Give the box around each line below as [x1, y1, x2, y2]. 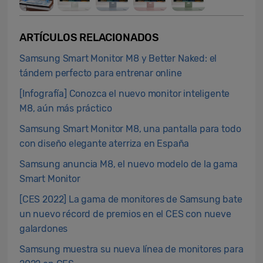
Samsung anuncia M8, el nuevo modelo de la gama [19, 159, 238, 170]
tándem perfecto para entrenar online [19, 68, 182, 79]
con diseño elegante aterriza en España [19, 138, 190, 149]
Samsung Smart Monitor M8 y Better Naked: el [19, 53, 217, 64]
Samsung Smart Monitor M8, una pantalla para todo [19, 123, 241, 134]
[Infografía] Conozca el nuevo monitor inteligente [19, 88, 230, 99]
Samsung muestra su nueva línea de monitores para [19, 244, 244, 255]
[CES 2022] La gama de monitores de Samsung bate [19, 194, 242, 205]
